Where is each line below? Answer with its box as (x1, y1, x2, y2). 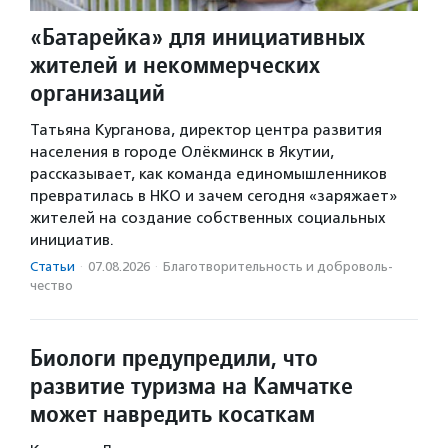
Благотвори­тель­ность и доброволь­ (163, 258, 393, 274)
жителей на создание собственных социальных (30, 208, 386, 227)
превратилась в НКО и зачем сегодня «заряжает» (30, 186, 397, 205)
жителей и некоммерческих (30, 48, 320, 80)
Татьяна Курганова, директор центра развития (30, 120, 382, 139)
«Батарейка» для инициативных (30, 20, 365, 52)
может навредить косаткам (30, 397, 315, 429)
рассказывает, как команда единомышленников (30, 164, 387, 183)
